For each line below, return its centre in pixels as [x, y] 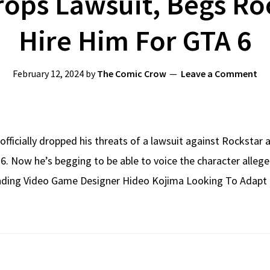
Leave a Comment [219, 73]
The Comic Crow [132, 73]
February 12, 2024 [48, 73]
